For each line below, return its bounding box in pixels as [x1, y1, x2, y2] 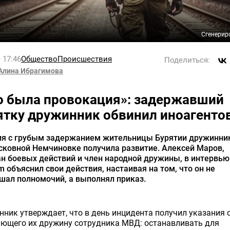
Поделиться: [164, 55, 210, 65]
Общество [21, 54, 57, 64]
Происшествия [57, 54, 112, 64]
